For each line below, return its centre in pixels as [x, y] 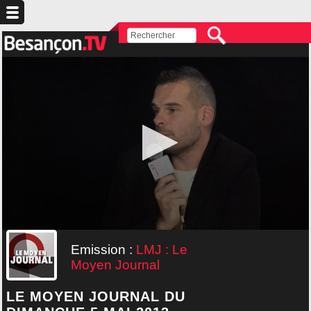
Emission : [103, 249]
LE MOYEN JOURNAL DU [96, 296]
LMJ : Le [162, 249]
